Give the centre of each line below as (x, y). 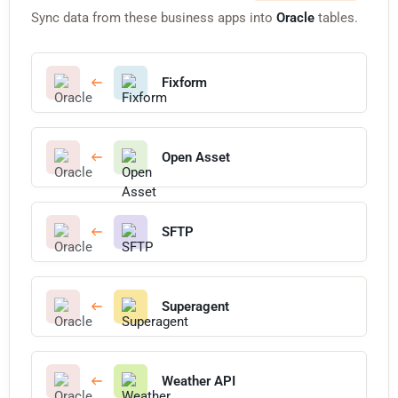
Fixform (184, 82)
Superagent (195, 306)
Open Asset (196, 157)
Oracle (295, 17)
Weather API (199, 381)
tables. (336, 17)
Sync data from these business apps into (154, 17)
